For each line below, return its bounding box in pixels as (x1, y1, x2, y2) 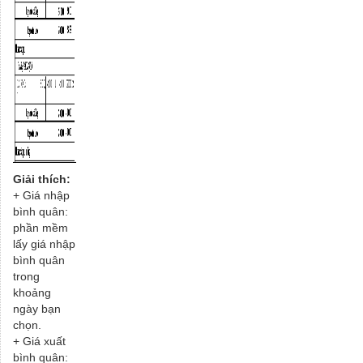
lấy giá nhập (13, 237, 75, 250)
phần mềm (13, 220, 68, 234)
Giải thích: (13, 172, 70, 186)
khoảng (13, 285, 51, 299)
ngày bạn (13, 301, 61, 315)
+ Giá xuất (13, 334, 66, 348)
